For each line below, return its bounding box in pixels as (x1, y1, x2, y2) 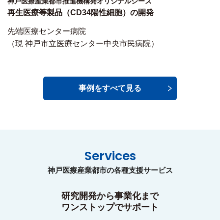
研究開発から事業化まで (61, 191, 159, 201)
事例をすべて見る (79, 84, 141, 93)
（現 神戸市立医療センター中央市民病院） (7, 39, 159, 48)
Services (84, 147, 136, 165)
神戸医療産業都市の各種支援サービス (47, 165, 173, 174)
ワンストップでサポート (61, 202, 159, 212)
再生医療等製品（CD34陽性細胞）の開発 (7, 8, 154, 17)
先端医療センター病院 (7, 27, 86, 35)
